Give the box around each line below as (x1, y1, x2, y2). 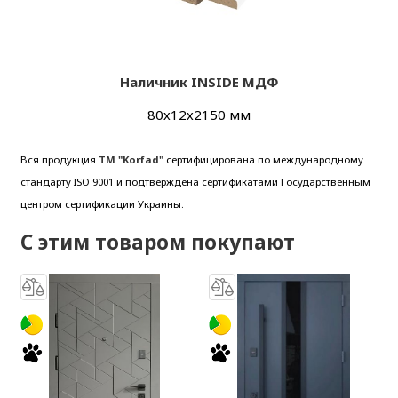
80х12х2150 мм (147, 106, 251, 124)
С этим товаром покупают (20, 228, 295, 257)
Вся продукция (20, 152, 99, 166)
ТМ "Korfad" (98, 152, 163, 166)
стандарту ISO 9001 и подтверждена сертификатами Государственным (20, 174, 370, 188)
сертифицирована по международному (163, 152, 363, 166)
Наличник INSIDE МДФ (119, 73, 279, 92)
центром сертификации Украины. (20, 196, 184, 211)
